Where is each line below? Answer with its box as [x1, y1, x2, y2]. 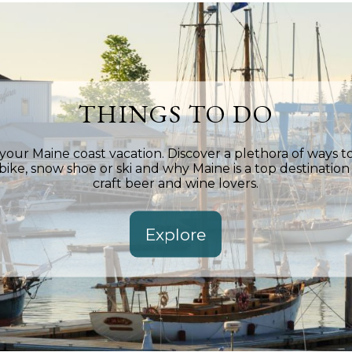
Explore [145, 224, 207, 244]
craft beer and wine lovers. [93, 175, 259, 191]
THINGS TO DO [78, 97, 273, 130]
